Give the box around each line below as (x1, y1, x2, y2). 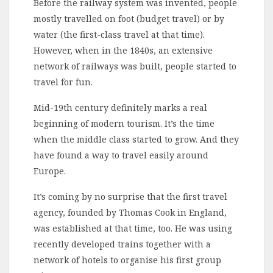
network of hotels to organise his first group (34, 253, 221, 266)
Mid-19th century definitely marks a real (34, 101, 207, 113)
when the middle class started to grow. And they (34, 133, 239, 145)
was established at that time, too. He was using (34, 222, 232, 234)
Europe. (34, 165, 66, 177)
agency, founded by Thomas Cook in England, (34, 206, 227, 218)
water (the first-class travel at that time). (34, 28, 205, 40)
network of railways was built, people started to (34, 60, 236, 72)
